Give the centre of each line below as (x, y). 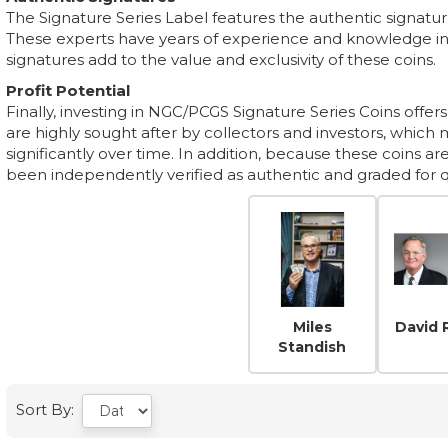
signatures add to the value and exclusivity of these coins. (221, 59)
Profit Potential (68, 90)
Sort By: (49, 409)
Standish (312, 346)
